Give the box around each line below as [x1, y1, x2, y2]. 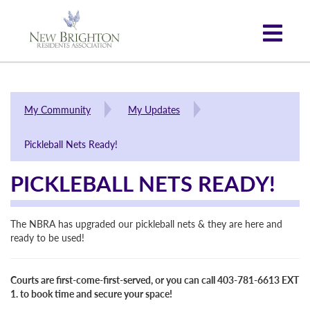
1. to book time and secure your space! [10, 286, 172, 300]
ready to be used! [10, 230, 84, 244]
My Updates [128, 102, 180, 116]
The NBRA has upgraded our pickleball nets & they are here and [10, 217, 282, 230]
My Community [24, 102, 91, 116]
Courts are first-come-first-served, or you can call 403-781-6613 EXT [10, 273, 299, 286]
